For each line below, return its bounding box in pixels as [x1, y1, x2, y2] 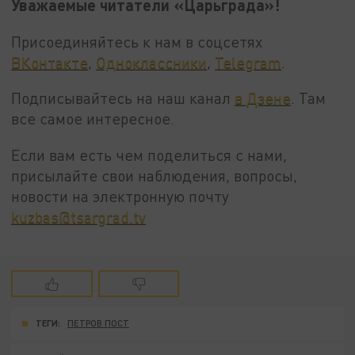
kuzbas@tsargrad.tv [11, 207, 147, 226]
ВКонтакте [11, 52, 89, 71]
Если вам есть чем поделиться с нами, [11, 145, 288, 164]
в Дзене [235, 89, 292, 108]
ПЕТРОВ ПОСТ [67, 318, 130, 329]
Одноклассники [96, 52, 208, 71]
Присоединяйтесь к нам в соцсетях [11, 32, 263, 51]
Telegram [215, 52, 282, 71]
